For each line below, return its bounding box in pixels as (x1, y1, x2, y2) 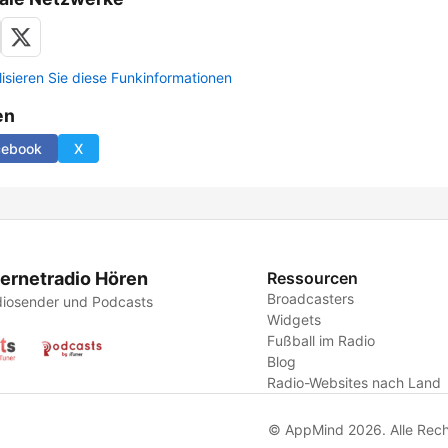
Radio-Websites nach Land (267, 374, 442, 392)
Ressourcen (267, 268, 359, 289)
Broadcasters (267, 290, 355, 308)
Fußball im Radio (267, 332, 376, 350)
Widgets (267, 311, 322, 329)
